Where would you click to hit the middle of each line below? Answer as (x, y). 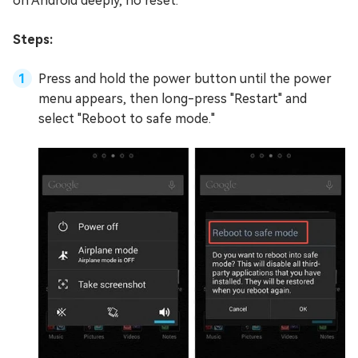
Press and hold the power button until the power (185, 78)
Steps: (33, 39)
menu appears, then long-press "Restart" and (173, 98)
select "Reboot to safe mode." (127, 118)
